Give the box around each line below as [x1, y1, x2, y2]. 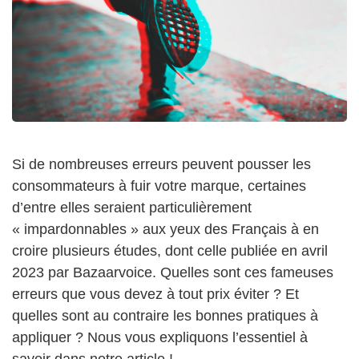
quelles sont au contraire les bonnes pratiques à [12, 308, 318, 325]
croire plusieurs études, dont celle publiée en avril [12, 243, 328, 260]
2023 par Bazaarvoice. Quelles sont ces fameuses [12, 264, 333, 281]
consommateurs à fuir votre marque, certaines [12, 178, 306, 195]
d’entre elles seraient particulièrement [12, 200, 252, 216]
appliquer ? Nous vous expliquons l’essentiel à [12, 329, 308, 346]
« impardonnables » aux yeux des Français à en [12, 221, 319, 238]
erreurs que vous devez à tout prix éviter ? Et [12, 286, 299, 303]
